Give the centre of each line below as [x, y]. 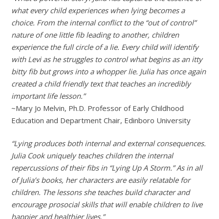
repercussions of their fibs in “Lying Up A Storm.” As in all [107, 168]
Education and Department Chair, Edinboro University [101, 120]
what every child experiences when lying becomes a [98, 10]
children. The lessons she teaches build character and [100, 192]
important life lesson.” [48, 96]
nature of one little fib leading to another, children [95, 34]
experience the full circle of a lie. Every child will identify [105, 47]
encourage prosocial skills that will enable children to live [107, 204]
